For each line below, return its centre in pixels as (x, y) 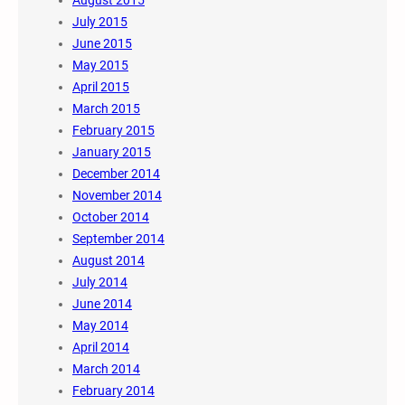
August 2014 (108, 260)
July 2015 (100, 21)
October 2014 (111, 217)
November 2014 (117, 195)
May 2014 (100, 325)
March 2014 (106, 368)
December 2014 (116, 173)
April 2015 (101, 86)
